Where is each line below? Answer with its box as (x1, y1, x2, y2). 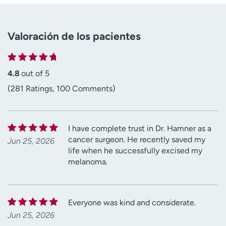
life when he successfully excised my (68, 145, 202, 155)
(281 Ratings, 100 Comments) (8, 83, 116, 93)
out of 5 (21, 68, 49, 78)
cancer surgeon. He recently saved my (68, 134, 205, 144)
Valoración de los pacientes (8, 29, 141, 42)
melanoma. (68, 156, 107, 166)
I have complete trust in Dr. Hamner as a (68, 123, 211, 133)
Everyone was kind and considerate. (68, 197, 196, 207)
